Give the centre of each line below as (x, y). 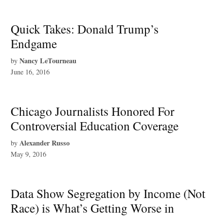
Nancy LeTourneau (48, 60)
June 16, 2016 (30, 72)
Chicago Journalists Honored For (93, 111)
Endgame (34, 43)
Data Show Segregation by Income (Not (108, 193)
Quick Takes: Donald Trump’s (85, 28)
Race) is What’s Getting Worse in (93, 208)
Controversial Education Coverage (95, 125)
